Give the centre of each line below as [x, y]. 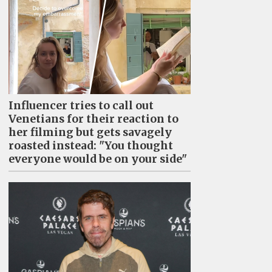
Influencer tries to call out [81, 105]
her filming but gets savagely [90, 132]
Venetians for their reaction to [93, 119]
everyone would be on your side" [97, 159]
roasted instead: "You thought [90, 145]
